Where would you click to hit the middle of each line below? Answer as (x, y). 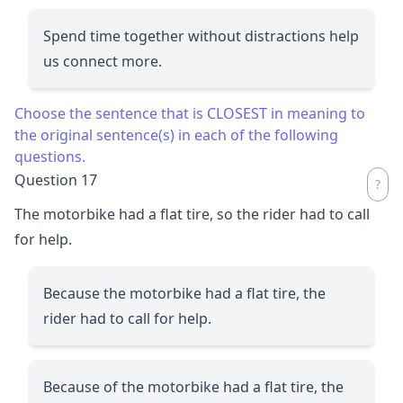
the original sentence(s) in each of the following (176, 134)
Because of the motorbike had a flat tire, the (193, 386)
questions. (50, 156)
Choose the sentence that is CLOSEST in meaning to (190, 113)
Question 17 (56, 179)
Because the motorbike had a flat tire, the (184, 293)
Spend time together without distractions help (201, 36)
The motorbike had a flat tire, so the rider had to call (192, 214)
